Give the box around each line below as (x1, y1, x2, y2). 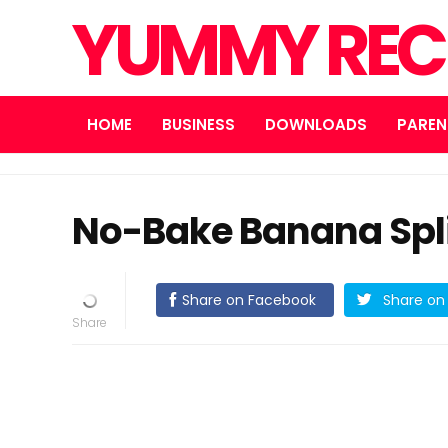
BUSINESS (162, 114, 235, 135)
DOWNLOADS (265, 114, 367, 135)
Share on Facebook (181, 290, 316, 310)
